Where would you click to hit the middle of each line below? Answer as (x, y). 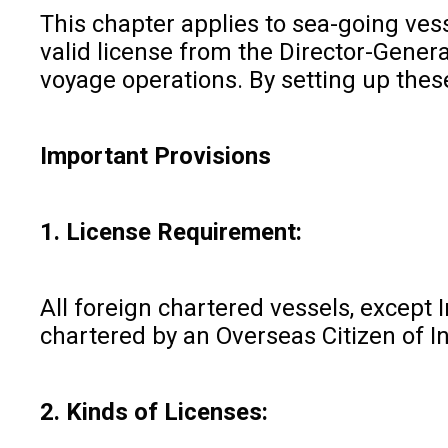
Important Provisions (155, 155)
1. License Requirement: (171, 231)
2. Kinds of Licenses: (154, 411)
